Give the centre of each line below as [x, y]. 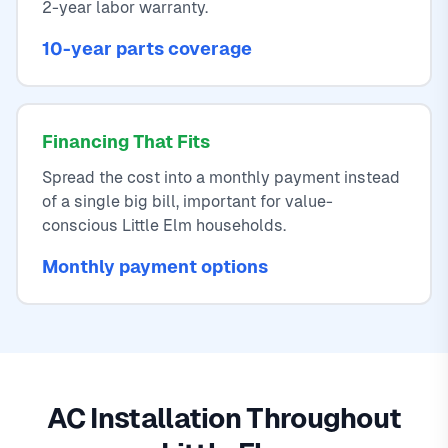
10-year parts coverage [147, 49]
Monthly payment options [155, 267]
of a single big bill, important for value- [187, 202]
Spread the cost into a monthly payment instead [221, 178]
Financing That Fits [126, 142]
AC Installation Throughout [224, 418]
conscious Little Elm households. [164, 226]
